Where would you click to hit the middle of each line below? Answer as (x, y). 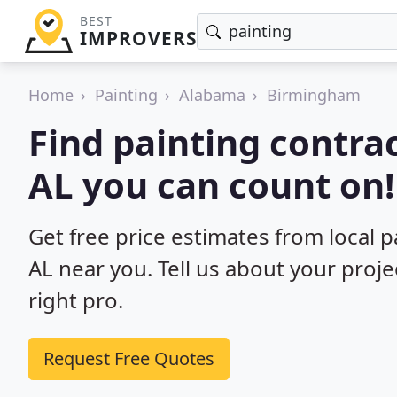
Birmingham (314, 95)
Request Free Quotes (129, 358)
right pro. (76, 300)
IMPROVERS (138, 38)
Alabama (212, 95)
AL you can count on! (211, 185)
